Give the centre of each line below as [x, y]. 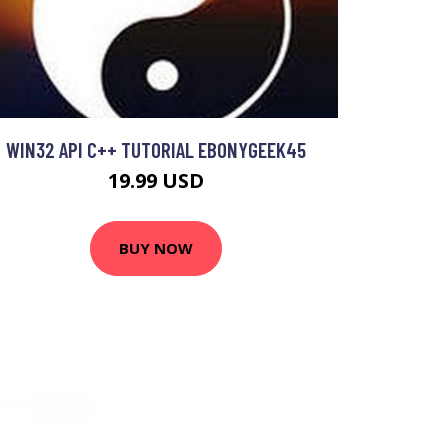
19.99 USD [156, 180]
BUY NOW [156, 248]
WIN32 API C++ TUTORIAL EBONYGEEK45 [156, 149]
